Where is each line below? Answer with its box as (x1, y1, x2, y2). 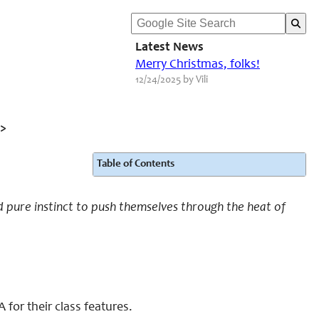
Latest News (135, 41, 204, 54)
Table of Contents (97, 159, 174, 169)
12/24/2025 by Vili (135, 75, 208, 85)
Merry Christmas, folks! (135, 58, 260, 71)
